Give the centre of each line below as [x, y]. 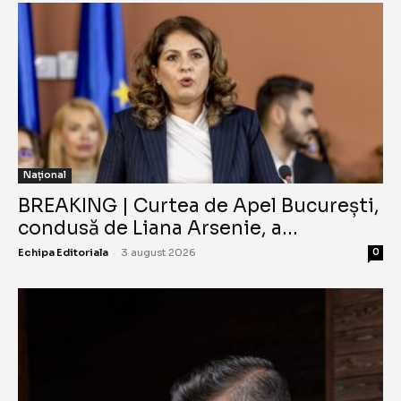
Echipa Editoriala [63, 252]
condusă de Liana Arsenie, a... [158, 228]
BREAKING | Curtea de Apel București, [199, 205]
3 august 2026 [158, 252]
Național [45, 175]
